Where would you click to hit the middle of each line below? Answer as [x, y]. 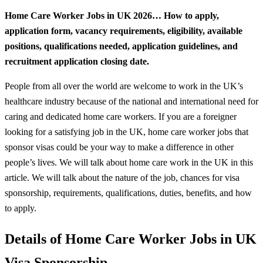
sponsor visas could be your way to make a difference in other [119, 147]
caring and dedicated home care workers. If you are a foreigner [121, 116]
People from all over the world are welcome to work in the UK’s [124, 86]
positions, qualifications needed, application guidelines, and [121, 46]
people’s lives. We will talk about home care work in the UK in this [129, 162]
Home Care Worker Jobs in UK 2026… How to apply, [112, 16]
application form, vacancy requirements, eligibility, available [124, 31]
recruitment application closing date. [77, 62]
